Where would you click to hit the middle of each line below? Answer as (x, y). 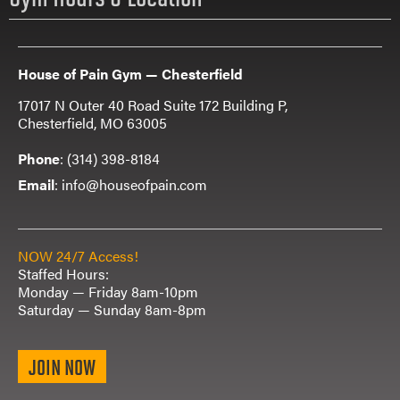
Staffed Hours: (63, 274)
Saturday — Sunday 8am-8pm (112, 310)
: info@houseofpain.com (131, 185)
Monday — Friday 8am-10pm (108, 292)
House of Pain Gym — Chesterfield (130, 74)
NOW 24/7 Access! (78, 256)
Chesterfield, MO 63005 (92, 123)
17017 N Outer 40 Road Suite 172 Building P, (153, 105)
